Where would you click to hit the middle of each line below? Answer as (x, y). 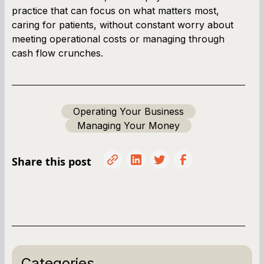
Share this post (52, 161)
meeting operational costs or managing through (118, 39)
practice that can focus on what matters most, (115, 10)
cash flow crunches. (57, 53)
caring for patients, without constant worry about (123, 24)
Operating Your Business (128, 111)
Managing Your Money (128, 125)
